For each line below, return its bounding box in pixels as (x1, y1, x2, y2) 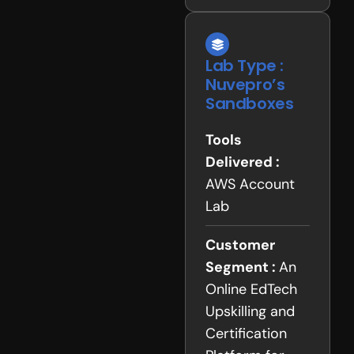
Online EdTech (205, 280, 297, 299)
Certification (205, 324, 287, 344)
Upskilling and (205, 302, 295, 322)
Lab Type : (205, 55, 284, 77)
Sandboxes (205, 92, 294, 115)
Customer (205, 235, 275, 255)
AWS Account (205, 175, 295, 194)
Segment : (205, 258, 279, 277)
